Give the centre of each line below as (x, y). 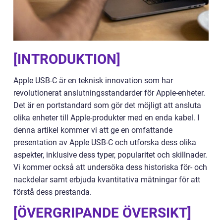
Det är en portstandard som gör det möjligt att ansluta (107, 105)
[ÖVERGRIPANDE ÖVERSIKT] (102, 213)
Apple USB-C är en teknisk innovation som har (93, 81)
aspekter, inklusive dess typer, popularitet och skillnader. (110, 155)
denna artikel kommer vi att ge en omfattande (93, 130)
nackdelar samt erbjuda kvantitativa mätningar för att (107, 180)
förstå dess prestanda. (53, 192)
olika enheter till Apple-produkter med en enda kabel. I (106, 118)
